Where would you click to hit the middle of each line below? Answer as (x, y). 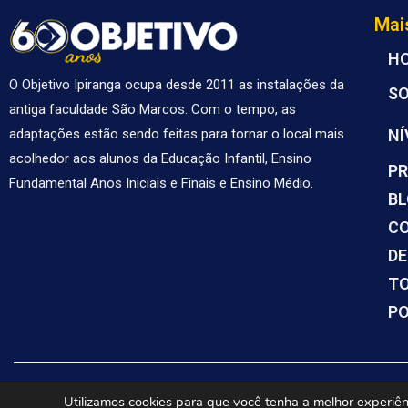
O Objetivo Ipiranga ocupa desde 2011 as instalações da (177, 85)
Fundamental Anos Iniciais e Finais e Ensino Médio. (161, 184)
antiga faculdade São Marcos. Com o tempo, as (153, 110)
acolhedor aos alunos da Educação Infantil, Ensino (160, 159)
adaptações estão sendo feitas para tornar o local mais (177, 134)
